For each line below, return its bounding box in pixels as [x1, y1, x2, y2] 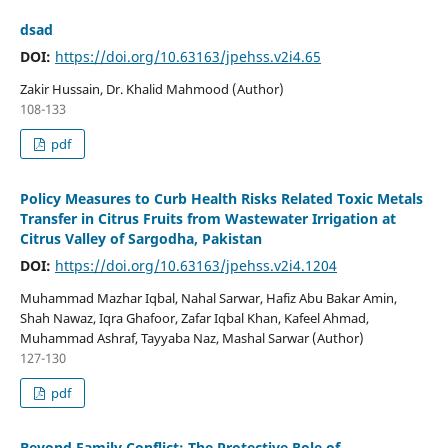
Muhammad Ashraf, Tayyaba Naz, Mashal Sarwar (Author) [19, 329, 364, 348]
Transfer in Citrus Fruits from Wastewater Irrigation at [19, 209, 396, 229]
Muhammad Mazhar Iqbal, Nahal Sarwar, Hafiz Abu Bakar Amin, [19, 289, 397, 308]
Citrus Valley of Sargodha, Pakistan [19, 229, 262, 249]
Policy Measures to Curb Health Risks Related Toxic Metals [19, 189, 423, 209]
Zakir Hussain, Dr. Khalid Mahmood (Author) [19, 80, 284, 99]
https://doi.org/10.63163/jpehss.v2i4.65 [54, 47, 321, 67]
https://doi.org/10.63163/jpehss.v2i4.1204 [54, 256, 337, 276]
